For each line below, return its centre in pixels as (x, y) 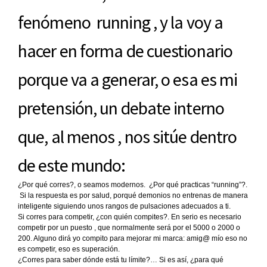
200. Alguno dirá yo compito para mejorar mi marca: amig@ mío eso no (133, 238)
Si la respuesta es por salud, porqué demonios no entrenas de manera (133, 195)
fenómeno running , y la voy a (121, 22)
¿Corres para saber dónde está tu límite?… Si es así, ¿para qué (121, 260)
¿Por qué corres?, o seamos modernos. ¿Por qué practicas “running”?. (133, 185)
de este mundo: (72, 165)
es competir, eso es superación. (69, 249)
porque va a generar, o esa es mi (128, 79)
